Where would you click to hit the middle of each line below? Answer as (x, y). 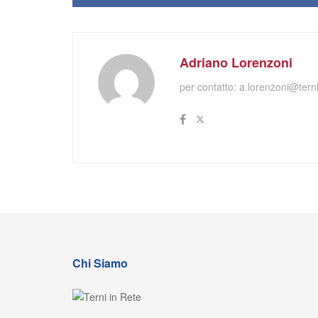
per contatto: (209, 87)
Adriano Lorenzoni (236, 63)
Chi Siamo (100, 263)
